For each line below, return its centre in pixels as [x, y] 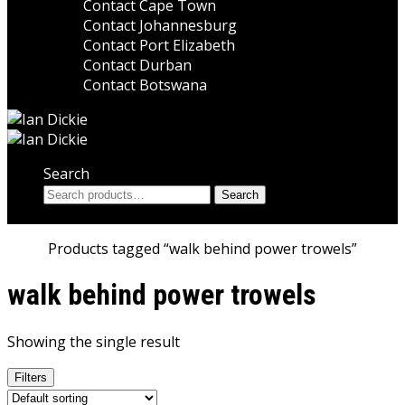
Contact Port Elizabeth [159, 45]
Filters [31, 377]
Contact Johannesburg [160, 25]
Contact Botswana [145, 85]
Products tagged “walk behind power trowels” [202, 249]
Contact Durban [137, 65]
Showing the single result [94, 341]
